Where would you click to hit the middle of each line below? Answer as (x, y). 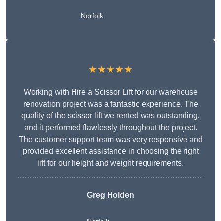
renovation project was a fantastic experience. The (110, 104)
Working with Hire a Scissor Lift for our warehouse (110, 92)
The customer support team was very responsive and (110, 140)
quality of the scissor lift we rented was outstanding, (110, 116)
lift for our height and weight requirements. (110, 163)
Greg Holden (110, 195)
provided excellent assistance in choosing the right (110, 151)
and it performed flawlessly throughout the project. (110, 128)
